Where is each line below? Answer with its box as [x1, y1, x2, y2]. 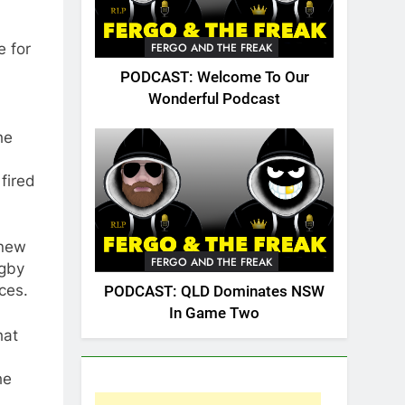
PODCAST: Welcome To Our [119, 69, 309, 87]
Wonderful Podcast [148, 90, 280, 108]
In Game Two [169, 304, 259, 322]
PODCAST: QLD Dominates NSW [104, 282, 325, 300]
